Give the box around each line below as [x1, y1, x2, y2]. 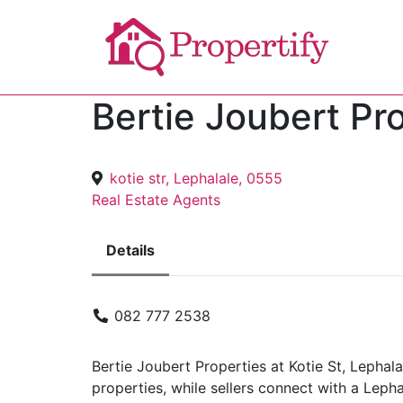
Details [106, 241, 155, 259]
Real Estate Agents [92, 191, 220, 209]
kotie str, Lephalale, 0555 [110, 169, 282, 187]
